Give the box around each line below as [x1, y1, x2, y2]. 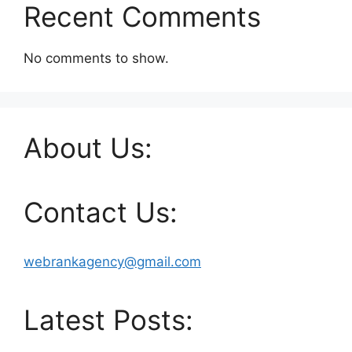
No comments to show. [24, 50, 169, 67]
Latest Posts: [24, 303, 193, 337]
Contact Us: [24, 196, 178, 229]
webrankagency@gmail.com [24, 254, 201, 270]
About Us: [24, 131, 152, 165]
